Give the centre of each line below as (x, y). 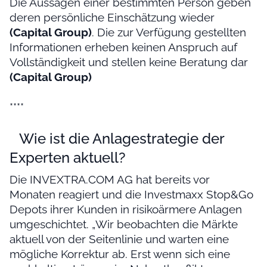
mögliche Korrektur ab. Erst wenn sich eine (120, 254)
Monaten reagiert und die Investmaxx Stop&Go (131, 195)
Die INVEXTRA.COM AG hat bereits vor (110, 180)
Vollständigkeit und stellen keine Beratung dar (129, 62)
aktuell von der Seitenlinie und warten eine (119, 239)
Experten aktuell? (68, 158)
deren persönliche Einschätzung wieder (112, 18)
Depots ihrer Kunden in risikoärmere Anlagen (126, 209)
